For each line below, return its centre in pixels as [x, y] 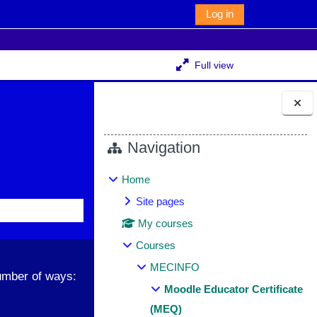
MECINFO [175, 267]
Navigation [164, 148]
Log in [220, 14]
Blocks [129, 141]
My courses [166, 224]
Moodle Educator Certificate [234, 289]
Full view [214, 65]
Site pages [161, 202]
